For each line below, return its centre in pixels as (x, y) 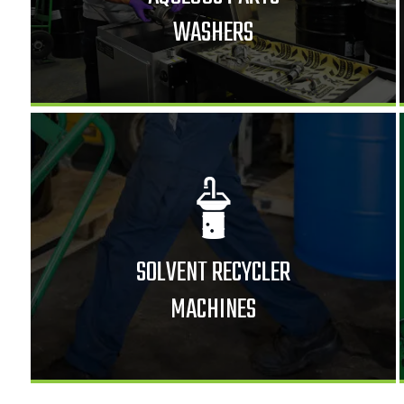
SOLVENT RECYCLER (213, 273)
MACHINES (213, 310)
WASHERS (213, 33)
